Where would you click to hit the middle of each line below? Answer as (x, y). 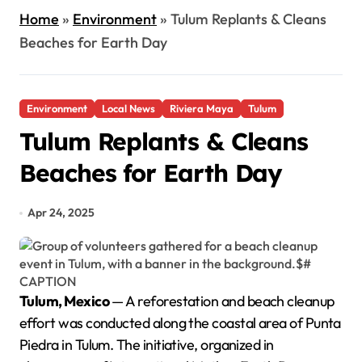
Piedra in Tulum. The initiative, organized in (147, 345)
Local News (128, 108)
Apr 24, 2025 (61, 213)
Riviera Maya (202, 108)
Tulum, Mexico (68, 301)
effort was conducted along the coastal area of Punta (180, 323)
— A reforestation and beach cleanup (222, 301)
